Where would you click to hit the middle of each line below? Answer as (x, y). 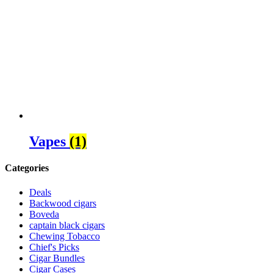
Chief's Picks (54, 247)
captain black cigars (67, 225)
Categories (27, 168)
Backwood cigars (63, 203)
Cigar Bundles (57, 258)
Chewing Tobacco (65, 236)
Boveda (44, 214)
